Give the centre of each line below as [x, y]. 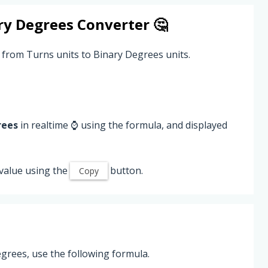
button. [125, 170]
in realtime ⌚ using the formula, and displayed [123, 125]
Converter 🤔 [121, 24]
